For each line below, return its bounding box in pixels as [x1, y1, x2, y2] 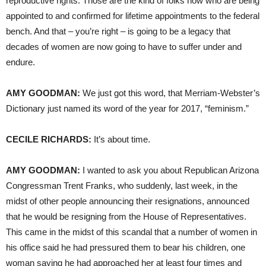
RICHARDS [41, 134, 88, 144]
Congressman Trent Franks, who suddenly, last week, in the [6, 180, 237, 191]
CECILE [6, 134, 39, 144]
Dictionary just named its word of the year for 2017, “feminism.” [6, 103, 249, 113]
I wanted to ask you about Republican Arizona [80, 164, 259, 175]
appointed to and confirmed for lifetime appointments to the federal [6, 10, 259, 21]
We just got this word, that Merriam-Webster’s [80, 87, 260, 98]
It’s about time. [91, 134, 150, 144]
